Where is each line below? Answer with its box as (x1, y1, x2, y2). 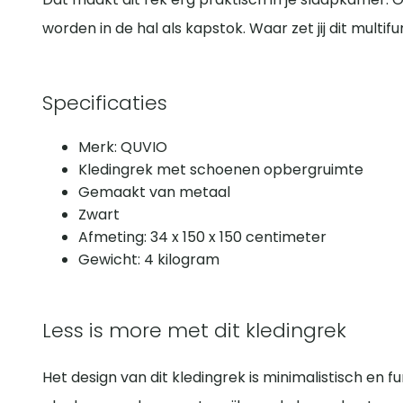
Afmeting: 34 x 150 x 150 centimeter (78, 227, 327, 248)
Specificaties (42, 89, 167, 118)
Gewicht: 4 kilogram (78, 249, 219, 271)
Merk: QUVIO (78, 137, 167, 158)
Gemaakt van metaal (78, 182, 230, 203)
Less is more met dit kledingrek (42, 317, 346, 345)
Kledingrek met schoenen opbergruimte (78, 159, 363, 181)
